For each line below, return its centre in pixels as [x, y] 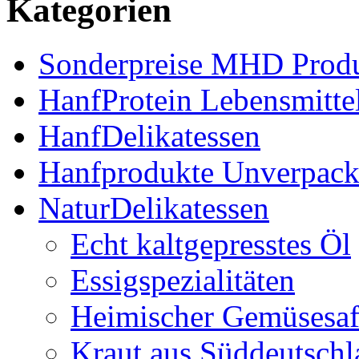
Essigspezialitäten [183, 280]
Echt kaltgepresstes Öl [211, 244]
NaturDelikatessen [154, 208]
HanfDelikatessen [149, 135]
